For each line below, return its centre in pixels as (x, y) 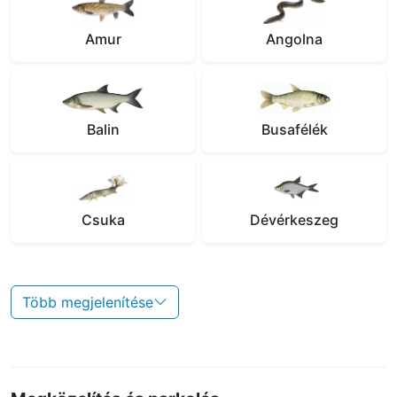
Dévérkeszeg (294, 219)
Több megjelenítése (88, 302)
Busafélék (294, 129)
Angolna (294, 39)
